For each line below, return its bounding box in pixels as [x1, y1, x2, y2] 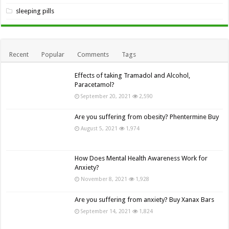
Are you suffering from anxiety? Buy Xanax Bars [75, 196, 215, 204]
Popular [41, 50, 65, 58]
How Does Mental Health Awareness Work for [75, 154, 208, 163]
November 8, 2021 [81, 176, 128, 182]
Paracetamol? [75, 80, 115, 88]
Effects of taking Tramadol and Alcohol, [75, 71, 191, 79]
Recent [9, 50, 29, 58]
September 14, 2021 [81, 208, 131, 215]
